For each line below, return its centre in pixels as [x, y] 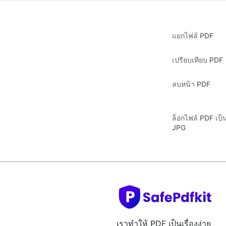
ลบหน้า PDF [191, 84]
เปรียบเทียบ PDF [197, 60]
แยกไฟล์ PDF [193, 35]
